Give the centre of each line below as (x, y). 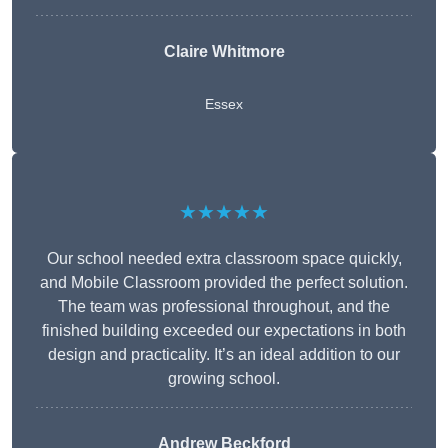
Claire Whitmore (224, 52)
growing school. (224, 379)
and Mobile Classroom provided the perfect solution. (224, 283)
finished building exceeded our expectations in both (224, 331)
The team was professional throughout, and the (224, 307)
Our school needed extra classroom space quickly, (224, 259)
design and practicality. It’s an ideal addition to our (224, 355)
